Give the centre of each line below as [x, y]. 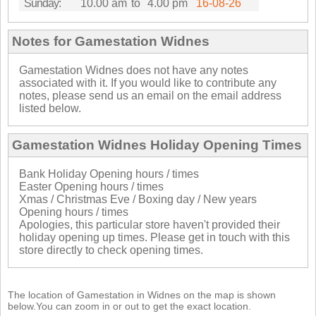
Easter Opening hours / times [91, 186]
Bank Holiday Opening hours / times [109, 174]
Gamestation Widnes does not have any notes [134, 70]
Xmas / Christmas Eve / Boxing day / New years [138, 199]
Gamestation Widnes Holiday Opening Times [157, 145]
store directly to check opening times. [111, 250]
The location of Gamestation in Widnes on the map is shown [142, 294]
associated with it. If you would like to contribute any [148, 83]
